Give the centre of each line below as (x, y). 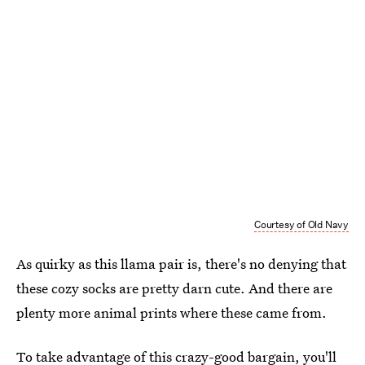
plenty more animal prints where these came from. (172, 313)
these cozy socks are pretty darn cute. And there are (174, 288)
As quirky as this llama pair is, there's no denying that (181, 264)
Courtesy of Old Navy (301, 225)
